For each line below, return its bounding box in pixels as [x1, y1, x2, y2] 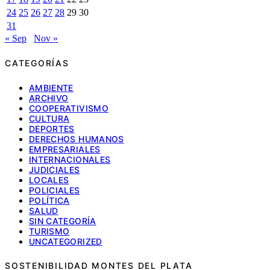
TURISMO [29, 225, 70, 236]
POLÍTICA [29, 195, 70, 206]
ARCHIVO [29, 92, 69, 103]
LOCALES [29, 174, 69, 185]
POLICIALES [29, 184, 80, 195]
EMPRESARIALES [29, 143, 101, 154]
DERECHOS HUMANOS [29, 133, 124, 144]
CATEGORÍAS [5, 58, 69, 69]
